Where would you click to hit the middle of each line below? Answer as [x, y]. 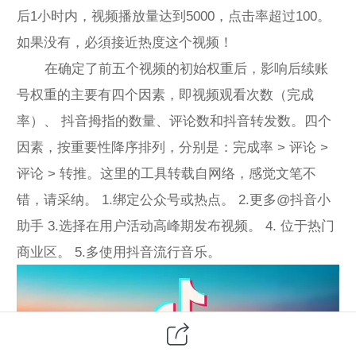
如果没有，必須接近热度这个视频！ [125, 42]
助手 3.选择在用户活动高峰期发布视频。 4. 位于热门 [176, 226]
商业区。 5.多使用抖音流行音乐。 [119, 252]
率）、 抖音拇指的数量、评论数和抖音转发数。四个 [174, 121]
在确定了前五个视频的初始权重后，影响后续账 [172, 68]
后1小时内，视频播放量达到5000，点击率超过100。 [174, 16]
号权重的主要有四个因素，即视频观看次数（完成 [165, 95]
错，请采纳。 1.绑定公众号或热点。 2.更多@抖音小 [174, 199]
